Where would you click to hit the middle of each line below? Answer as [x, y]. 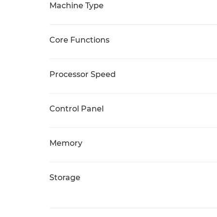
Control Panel [77, 109]
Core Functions [79, 40]
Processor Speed [83, 74]
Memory [66, 143]
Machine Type [77, 6]
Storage [65, 178]
